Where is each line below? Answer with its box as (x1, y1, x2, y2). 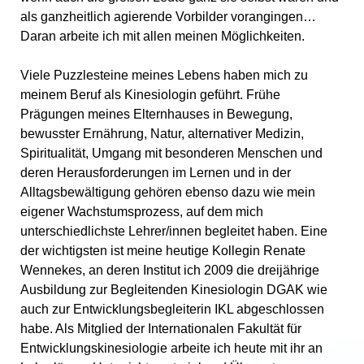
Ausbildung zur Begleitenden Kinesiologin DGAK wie (20, 282, 327, 297)
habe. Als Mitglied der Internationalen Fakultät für (20, 321, 301, 336)
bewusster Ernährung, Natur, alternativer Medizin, (20, 126, 304, 141)
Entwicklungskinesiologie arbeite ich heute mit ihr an (20, 340, 323, 355)
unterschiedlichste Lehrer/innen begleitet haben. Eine (20, 223, 327, 238)
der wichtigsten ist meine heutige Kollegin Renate (20, 243, 305, 258)
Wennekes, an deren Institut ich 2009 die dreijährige (20, 262, 319, 277)
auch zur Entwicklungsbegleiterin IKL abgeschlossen (20, 301, 324, 316)
